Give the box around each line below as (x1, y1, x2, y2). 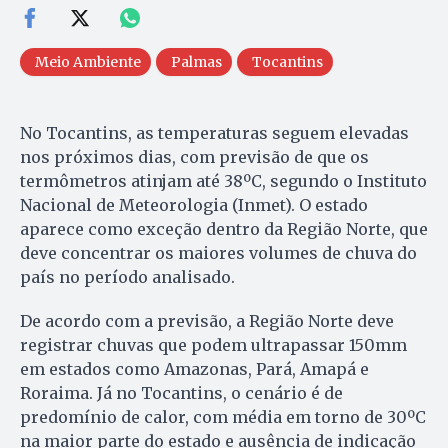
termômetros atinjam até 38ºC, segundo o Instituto (20, 170, 427, 191)
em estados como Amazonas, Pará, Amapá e (20, 358, 369, 379)
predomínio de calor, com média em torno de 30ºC (20, 406, 426, 427)
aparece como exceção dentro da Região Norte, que (20, 218, 428, 239)
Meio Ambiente (35, 52, 141, 71)
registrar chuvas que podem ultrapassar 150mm (20, 334, 407, 355)
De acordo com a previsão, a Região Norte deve (20, 310, 394, 331)
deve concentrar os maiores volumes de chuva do (20, 242, 417, 263)
